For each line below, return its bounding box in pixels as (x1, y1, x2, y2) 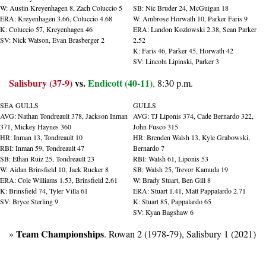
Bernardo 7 (133, 142, 164, 153)
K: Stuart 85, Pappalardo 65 (133, 196, 211, 206)
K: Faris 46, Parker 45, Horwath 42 (133, 45, 233, 55)
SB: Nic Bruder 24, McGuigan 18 (133, 2, 229, 12)
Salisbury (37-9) (9, 75, 72, 90)
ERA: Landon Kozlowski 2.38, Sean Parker (133, 24, 256, 34)
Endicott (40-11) (88, 75, 153, 90)
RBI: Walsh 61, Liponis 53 (133, 153, 208, 163)
